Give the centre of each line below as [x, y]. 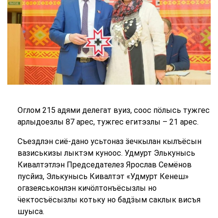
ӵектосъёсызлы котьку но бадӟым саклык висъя [109, 200]
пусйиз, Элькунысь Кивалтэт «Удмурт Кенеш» [103, 176]
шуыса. [31, 211]
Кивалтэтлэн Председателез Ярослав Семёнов [104, 165]
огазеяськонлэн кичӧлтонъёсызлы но [87, 188]
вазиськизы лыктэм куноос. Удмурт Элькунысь [106, 153]
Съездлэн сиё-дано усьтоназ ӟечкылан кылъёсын [109, 141]
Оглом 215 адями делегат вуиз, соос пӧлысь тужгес [113, 110]
